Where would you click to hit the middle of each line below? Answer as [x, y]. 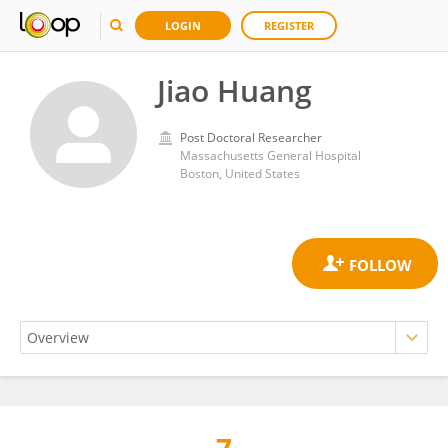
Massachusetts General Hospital [270, 155]
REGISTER [289, 25]
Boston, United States [240, 173]
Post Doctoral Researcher [251, 137]
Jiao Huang [234, 90]
